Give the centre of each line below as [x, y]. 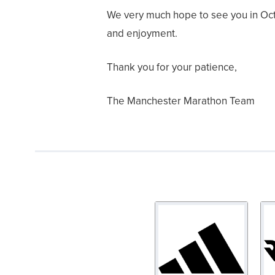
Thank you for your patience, [172, 67]
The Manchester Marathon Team [181, 101]
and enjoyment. [142, 33]
